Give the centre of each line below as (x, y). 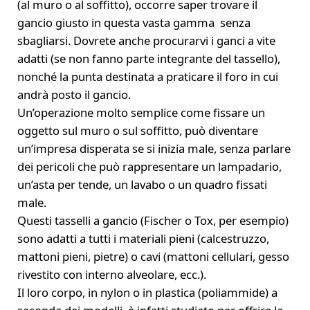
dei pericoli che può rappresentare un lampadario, (149, 167)
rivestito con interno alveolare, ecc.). (111, 275)
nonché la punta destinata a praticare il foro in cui (147, 77)
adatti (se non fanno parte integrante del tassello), (148, 59)
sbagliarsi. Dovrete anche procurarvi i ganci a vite (146, 41)
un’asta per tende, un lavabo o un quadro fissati (142, 185)
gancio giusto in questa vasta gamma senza (134, 23)
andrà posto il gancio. (74, 95)
